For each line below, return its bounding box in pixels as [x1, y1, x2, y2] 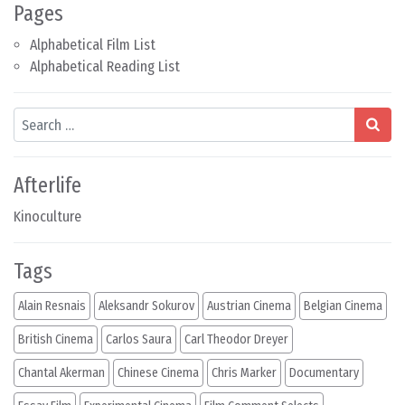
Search [13, 108, 52, 126]
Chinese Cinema [118, 365, 199, 381]
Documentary [289, 365, 359, 381]
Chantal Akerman [18, 365, 105, 381]
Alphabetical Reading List [30, 58, 180, 75]
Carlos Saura [106, 332, 172, 347]
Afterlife [14, 173, 81, 198]
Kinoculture [14, 208, 81, 225]
